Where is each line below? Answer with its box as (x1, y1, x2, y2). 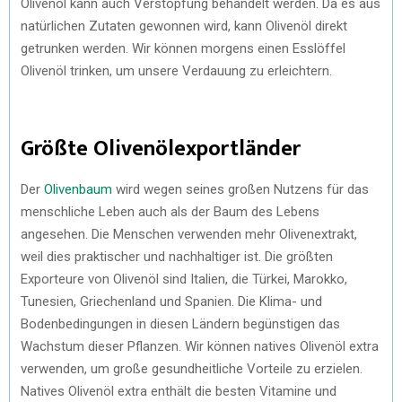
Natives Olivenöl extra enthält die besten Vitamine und (21, 382, 336, 399)
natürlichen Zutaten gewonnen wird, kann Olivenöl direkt (21, 17, 347, 34)
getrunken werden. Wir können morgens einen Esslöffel (21, 39, 345, 57)
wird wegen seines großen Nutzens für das (112, 180, 369, 197)
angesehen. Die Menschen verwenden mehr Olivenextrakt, (21, 225, 357, 242)
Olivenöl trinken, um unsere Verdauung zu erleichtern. (21, 62, 332, 79)
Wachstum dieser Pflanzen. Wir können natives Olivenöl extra (21, 337, 379, 354)
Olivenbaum (44, 180, 112, 197)
